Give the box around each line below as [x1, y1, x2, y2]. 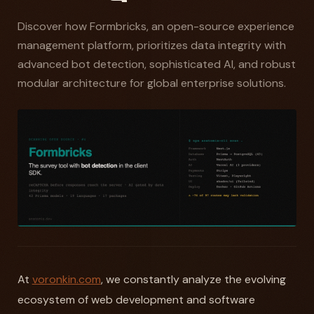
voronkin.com [32, 272, 101, 287]
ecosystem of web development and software [17, 292, 255, 308]
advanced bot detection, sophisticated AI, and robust [17, 57, 296, 71]
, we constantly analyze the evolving [100, 272, 286, 287]
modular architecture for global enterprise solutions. [17, 76, 286, 90]
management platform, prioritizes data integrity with [17, 38, 286, 53]
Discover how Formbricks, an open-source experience [17, 19, 294, 34]
